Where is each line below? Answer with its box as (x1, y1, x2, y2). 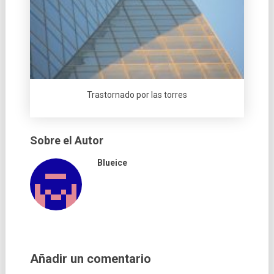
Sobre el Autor (29, 134, 103, 147)
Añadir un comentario (29, 251, 151, 267)
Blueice (97, 158, 127, 168)
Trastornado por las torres (86, 90, 187, 100)
